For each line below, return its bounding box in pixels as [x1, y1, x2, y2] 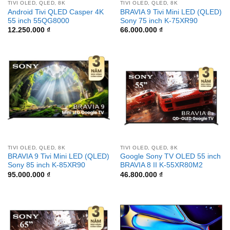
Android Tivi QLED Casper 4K [7, 8, 104, 16]
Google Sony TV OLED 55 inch [120, 152, 221, 161]
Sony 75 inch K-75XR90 [120, 16, 198, 25]
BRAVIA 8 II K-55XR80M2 [120, 161, 203, 169]
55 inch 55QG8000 [7, 16, 69, 25]
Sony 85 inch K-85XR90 [7, 161, 85, 169]
